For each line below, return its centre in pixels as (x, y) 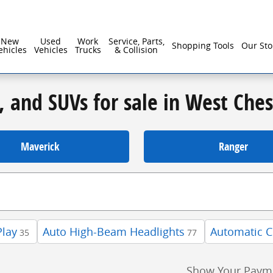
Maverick (40, 147)
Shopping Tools (203, 45)
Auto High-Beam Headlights (114, 232)
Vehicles (51, 50)
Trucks (88, 50)
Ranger (233, 147)
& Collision (136, 50)
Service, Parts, (136, 41)
